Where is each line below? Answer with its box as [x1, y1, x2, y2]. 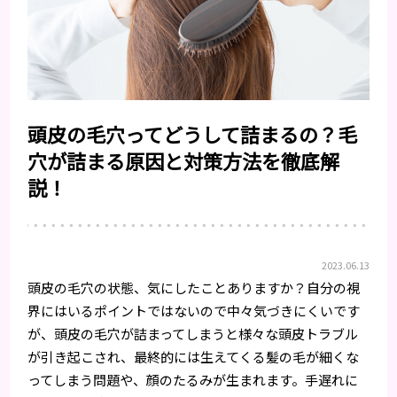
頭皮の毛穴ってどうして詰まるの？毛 [27, 119, 358, 148]
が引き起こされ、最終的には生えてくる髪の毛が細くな [27, 346, 360, 366]
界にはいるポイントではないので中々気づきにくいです [27, 300, 361, 320]
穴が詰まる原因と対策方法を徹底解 [27, 145, 340, 175]
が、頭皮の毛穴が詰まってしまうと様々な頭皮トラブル [27, 323, 359, 343]
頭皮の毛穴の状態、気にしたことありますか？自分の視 [27, 277, 361, 297]
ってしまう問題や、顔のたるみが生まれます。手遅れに [27, 370, 359, 389]
